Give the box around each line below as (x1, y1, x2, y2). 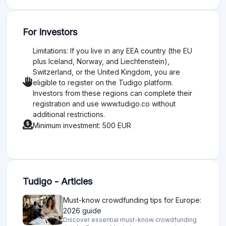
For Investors (23, 27, 77, 38)
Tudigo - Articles (23, 176, 92, 187)
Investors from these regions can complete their (33, 89, 192, 98)
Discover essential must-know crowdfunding (63, 216, 197, 224)
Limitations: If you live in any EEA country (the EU (33, 46, 192, 55)
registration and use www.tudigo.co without (33, 99, 176, 108)
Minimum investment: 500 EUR (33, 121, 131, 130)
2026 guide (63, 206, 101, 215)
